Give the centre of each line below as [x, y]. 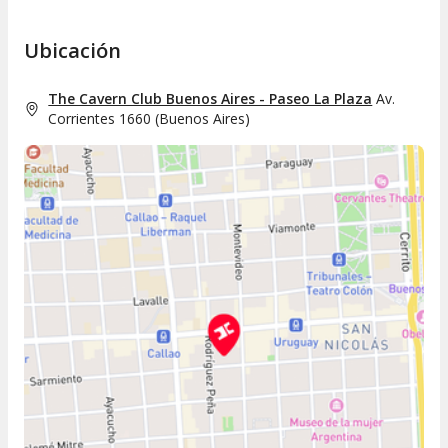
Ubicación [72, 51]
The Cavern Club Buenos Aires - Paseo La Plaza [210, 99]
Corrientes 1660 [100, 119]
